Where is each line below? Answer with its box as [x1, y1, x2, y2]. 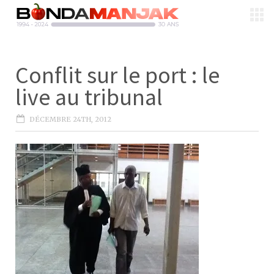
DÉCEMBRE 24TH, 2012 [29, 115, 111, 124]
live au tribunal [15, 83, 163, 111]
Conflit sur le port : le [15, 61, 220, 89]
